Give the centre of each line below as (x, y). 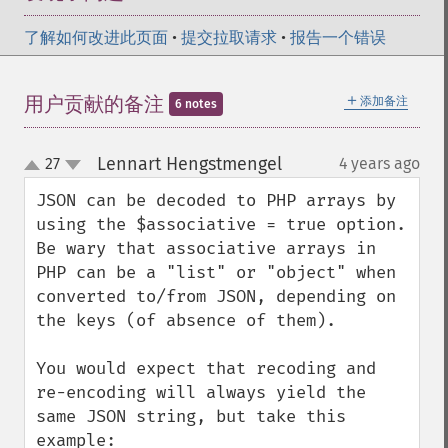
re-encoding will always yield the (201, 392)
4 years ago (379, 163)
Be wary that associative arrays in (206, 248)
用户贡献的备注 (96, 104)
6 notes (196, 104)
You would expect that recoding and (206, 368)
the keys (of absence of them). (191, 320)
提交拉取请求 (229, 37)
